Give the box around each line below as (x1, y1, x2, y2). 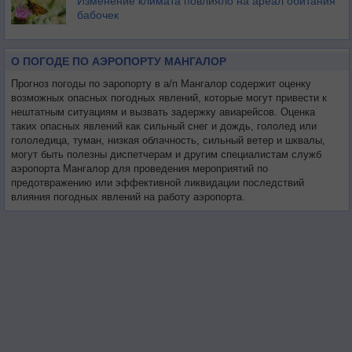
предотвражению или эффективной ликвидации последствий (11, 177, 304, 189)
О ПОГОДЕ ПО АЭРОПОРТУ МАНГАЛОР (11, 55, 226, 68)
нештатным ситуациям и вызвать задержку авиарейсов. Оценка (11, 106, 315, 118)
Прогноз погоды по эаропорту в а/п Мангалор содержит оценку (11, 78, 311, 90)
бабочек (77, 9, 119, 21)
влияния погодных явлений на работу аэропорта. (11, 191, 245, 203)
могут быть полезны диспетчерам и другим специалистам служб (11, 148, 321, 160)
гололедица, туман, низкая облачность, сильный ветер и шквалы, (11, 134, 325, 146)
